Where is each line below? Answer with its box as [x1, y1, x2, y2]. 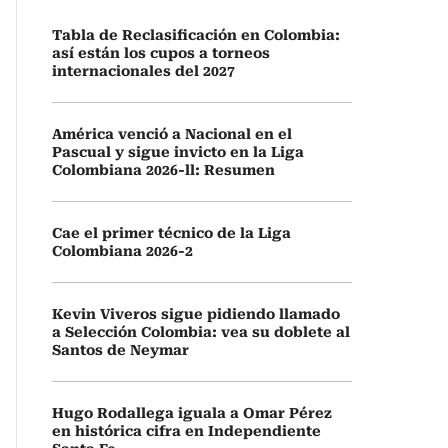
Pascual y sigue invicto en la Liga [52, 144, 304, 160]
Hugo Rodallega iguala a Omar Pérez [52, 405, 332, 421]
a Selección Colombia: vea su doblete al [52, 324, 350, 340]
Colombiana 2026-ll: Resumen [52, 162, 275, 178]
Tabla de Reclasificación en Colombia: [52, 27, 340, 43]
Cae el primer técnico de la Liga [52, 225, 291, 241]
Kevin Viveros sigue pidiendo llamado [52, 306, 340, 322]
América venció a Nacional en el [52, 126, 292, 142]
